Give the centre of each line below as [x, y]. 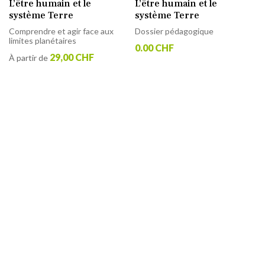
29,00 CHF [72, 57]
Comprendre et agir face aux [61, 31]
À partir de [28, 57]
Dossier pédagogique [174, 31]
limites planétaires [43, 40]
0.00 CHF [155, 47]
